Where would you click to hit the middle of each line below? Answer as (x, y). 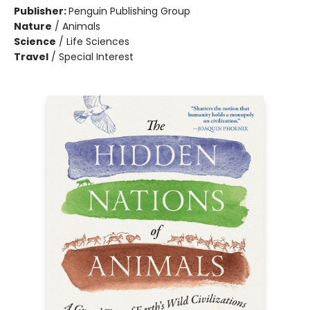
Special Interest (96, 57)
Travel (31, 57)
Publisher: (41, 11)
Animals (81, 26)
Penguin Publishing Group (129, 11)
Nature (33, 26)
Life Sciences (98, 42)
